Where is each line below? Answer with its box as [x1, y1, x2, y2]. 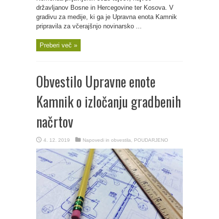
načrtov [36, 111, 73, 131]
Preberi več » [40, 42, 77, 49]
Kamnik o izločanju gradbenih [36, 91, 181, 111]
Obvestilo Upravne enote [36, 71, 155, 91]
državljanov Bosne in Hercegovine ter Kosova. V [36, 4, 174, 11]
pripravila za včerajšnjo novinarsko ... [36, 22, 142, 30]
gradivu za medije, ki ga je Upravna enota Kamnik [36, 13, 177, 21]
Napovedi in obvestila [83, 137, 131, 143]
